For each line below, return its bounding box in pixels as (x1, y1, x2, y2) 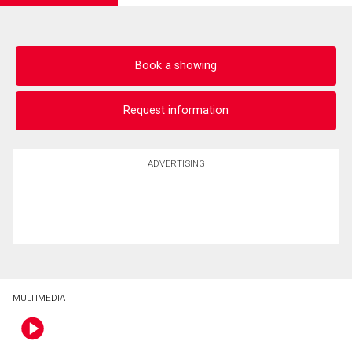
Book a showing (135, 59, 217, 73)
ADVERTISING (147, 157, 205, 169)
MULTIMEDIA (13, 291, 65, 303)
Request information (123, 104, 229, 118)
